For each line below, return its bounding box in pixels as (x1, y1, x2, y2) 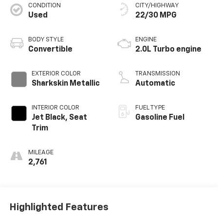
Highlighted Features (9, 202, 109, 212)
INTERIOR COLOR (31, 105, 79, 111)
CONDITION (28, 2, 61, 9)
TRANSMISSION (135, 71, 180, 77)
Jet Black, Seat (31, 114, 87, 122)
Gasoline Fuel (135, 114, 184, 122)
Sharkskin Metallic (31, 80, 100, 88)
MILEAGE (28, 149, 54, 156)
